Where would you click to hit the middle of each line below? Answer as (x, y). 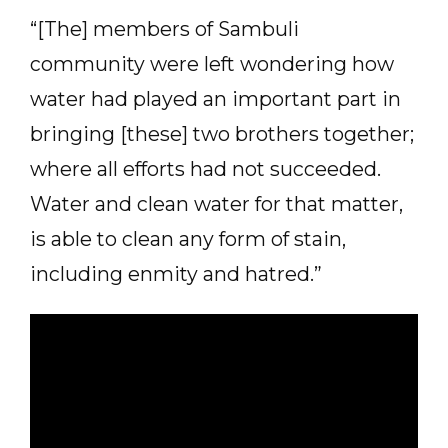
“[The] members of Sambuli (164, 29)
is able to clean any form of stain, (188, 239)
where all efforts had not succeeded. (205, 169)
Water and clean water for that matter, (216, 204)
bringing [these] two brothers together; (222, 134)
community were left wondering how (212, 64)
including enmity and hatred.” (176, 274)
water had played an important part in (215, 99)
